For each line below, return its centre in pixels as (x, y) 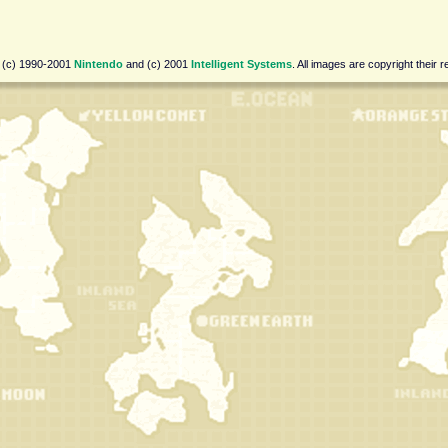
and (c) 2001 (156, 64)
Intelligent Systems (241, 64)
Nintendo (98, 64)
